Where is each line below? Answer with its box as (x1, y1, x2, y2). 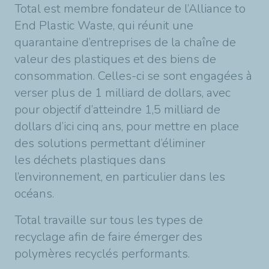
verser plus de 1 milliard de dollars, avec (14, 85, 231, 101)
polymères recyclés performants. (14, 246, 190, 262)
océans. (14, 186, 54, 202)
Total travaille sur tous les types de (14, 212, 203, 228)
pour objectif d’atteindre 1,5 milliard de (14, 101, 220, 118)
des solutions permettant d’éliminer (14, 135, 205, 151)
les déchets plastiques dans (14, 152, 166, 168)
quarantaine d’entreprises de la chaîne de (14, 34, 236, 50)
